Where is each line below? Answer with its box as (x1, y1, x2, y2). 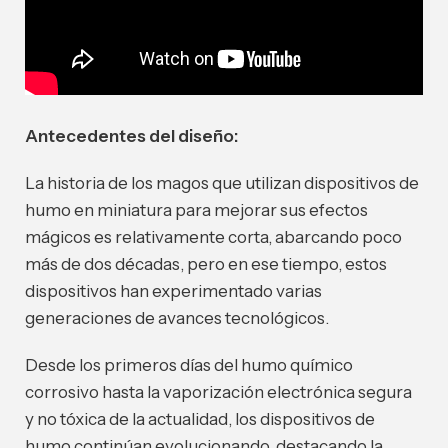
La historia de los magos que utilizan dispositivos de (25, 173, 419, 194)
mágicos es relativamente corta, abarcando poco (25, 227, 402, 248)
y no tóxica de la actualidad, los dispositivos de (25, 409, 375, 430)
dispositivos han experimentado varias (25, 281, 322, 302)
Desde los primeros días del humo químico (25, 355, 353, 376)
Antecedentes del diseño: (25, 126, 238, 147)
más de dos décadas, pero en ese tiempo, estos (25, 254, 387, 275)
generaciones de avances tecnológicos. (25, 308, 329, 329)
